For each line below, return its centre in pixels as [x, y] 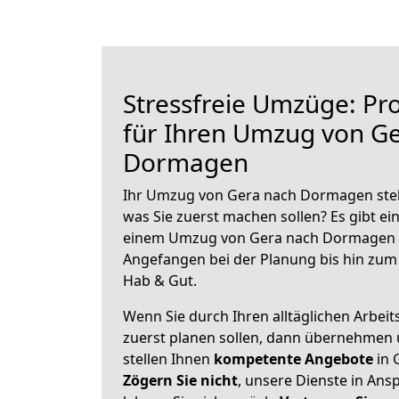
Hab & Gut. [160, 281]
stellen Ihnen [168, 359]
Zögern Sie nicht [180, 380]
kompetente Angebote [293, 359]
